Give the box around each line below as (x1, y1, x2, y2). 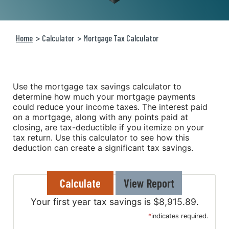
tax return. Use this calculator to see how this (13, 132, 189, 143)
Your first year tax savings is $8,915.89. (30, 196, 199, 207)
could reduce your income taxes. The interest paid (13, 102, 208, 112)
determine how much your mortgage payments (13, 91, 195, 102)
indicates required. (151, 212, 209, 220)
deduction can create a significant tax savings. (13, 143, 193, 153)
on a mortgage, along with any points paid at (13, 112, 188, 122)
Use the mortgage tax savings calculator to (13, 81, 181, 91)
